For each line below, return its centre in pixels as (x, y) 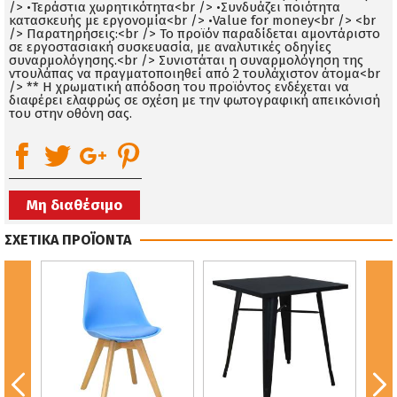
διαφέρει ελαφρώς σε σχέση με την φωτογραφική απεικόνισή (195, 101)
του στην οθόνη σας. (70, 114)
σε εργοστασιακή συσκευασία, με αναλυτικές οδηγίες (170, 47)
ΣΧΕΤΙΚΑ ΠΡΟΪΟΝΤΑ (68, 240)
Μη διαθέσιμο (74, 206)
